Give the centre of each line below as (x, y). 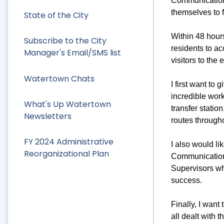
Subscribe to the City (65, 41)
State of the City (56, 15)
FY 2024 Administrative (69, 141)
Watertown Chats (59, 78)
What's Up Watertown (67, 104)
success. (186, 180)
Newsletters (48, 116)
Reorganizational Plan (66, 153)
